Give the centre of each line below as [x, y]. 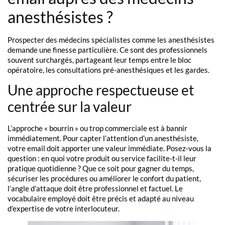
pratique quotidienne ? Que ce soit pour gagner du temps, [101, 168]
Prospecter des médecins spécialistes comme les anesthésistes [111, 40]
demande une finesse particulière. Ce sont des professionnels [107, 50]
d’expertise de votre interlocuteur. [64, 209]
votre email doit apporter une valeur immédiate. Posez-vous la [109, 148]
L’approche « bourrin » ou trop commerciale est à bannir [97, 128]
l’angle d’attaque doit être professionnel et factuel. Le [95, 189]
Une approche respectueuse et [101, 90]
